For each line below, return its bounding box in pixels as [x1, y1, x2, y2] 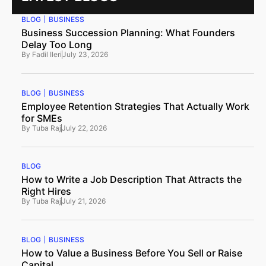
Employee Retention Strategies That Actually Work [21, 100, 249, 113]
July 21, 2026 [62, 197, 106, 206]
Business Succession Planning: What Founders [21, 27, 235, 39]
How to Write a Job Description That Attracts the [21, 173, 242, 186]
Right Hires [21, 185, 71, 198]
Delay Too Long [21, 39, 92, 51]
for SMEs [21, 112, 62, 125]
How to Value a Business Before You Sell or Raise [21, 247, 242, 259]
